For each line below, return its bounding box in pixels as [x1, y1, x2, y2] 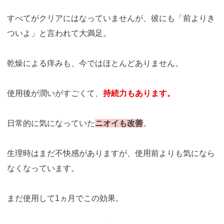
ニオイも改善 [95, 118, 143, 127]
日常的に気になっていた [7, 118, 95, 127]
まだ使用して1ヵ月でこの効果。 [7, 193, 123, 202]
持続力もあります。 [103, 88, 175, 97]
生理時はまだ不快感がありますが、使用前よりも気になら [7, 148, 215, 157]
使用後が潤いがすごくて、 [7, 88, 103, 97]
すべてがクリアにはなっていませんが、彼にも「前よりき [7, 13, 215, 22]
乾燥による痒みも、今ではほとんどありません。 [7, 58, 183, 67]
